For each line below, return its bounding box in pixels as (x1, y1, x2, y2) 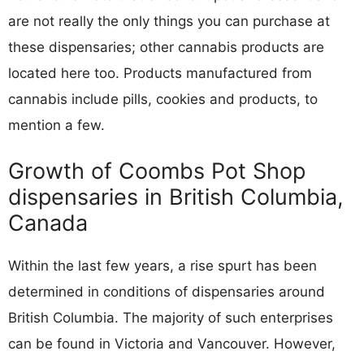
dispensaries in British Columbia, (8, 184, 344, 210)
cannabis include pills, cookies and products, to (8, 90, 318, 107)
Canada (8, 210, 88, 236)
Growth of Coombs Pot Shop (8, 158, 305, 184)
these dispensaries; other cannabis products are (8, 38, 324, 55)
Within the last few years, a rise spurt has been (8, 258, 317, 274)
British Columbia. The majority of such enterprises (8, 310, 333, 326)
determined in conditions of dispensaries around (8, 284, 325, 300)
